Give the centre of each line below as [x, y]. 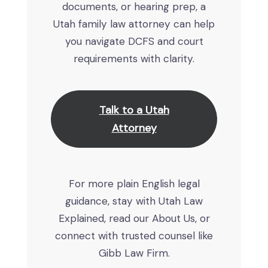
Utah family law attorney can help [134, 24]
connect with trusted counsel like [134, 236]
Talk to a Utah [134, 110]
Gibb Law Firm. [134, 253]
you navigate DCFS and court [134, 41]
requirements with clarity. [134, 59]
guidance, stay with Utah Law [134, 201]
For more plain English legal [134, 184]
